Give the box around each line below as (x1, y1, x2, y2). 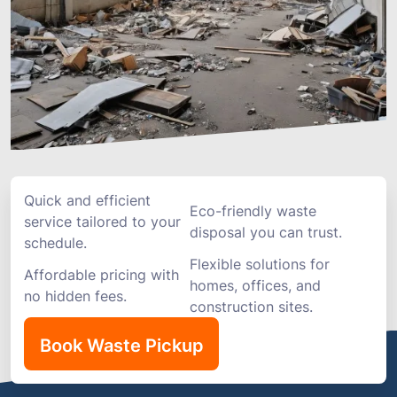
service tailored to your (24, 213, 181, 230)
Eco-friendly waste (190, 202, 316, 220)
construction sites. (190, 298, 313, 315)
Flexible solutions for (190, 255, 330, 273)
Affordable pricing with (24, 266, 179, 284)
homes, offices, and (190, 276, 321, 294)
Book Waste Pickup (39, 335, 204, 356)
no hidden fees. (24, 287, 127, 305)
